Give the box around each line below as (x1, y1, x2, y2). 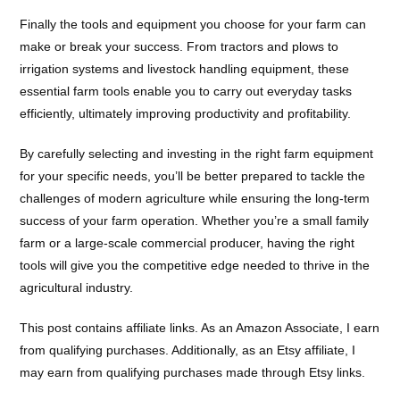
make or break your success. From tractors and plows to (20, 39, 339, 54)
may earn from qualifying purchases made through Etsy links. (20, 365, 366, 379)
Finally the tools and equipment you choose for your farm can (20, 17, 367, 31)
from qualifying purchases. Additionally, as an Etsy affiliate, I (20, 343, 356, 357)
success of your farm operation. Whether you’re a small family (20, 213, 370, 228)
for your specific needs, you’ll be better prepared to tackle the (20, 169, 366, 183)
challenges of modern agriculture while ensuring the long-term (20, 191, 371, 205)
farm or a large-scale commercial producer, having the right (20, 236, 355, 250)
